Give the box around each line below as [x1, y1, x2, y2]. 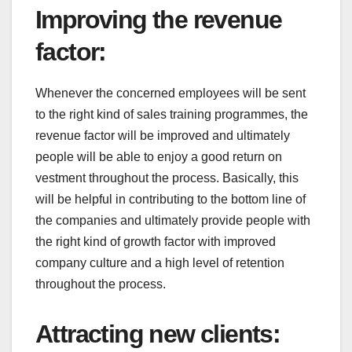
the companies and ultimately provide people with [35, 213, 310, 227]
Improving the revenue [35, 5, 282, 34]
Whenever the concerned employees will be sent [35, 86, 306, 100]
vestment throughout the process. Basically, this [35, 170, 299, 185]
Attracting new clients [35, 319, 273, 348]
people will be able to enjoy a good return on [35, 149, 282, 163]
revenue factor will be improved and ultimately [35, 128, 290, 142]
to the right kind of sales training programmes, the [35, 107, 308, 121]
